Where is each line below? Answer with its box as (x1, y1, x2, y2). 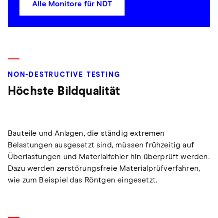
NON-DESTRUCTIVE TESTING (8, 72, 121, 79)
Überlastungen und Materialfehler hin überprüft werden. (8, 153, 210, 161)
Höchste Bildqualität (8, 86, 121, 98)
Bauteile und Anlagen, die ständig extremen (8, 129, 165, 138)
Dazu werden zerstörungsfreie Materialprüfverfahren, (8, 164, 200, 173)
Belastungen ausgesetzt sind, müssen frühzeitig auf (8, 141, 194, 149)
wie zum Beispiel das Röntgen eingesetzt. (8, 176, 158, 184)
